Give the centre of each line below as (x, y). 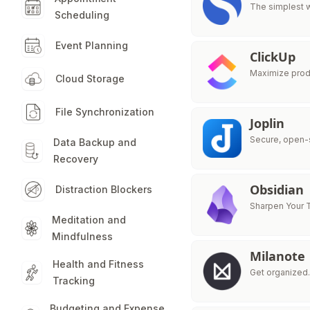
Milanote (278, 256)
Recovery (75, 159)
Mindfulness (83, 236)
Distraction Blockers (104, 189)
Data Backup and (94, 142)
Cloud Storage (90, 79)
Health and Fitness (98, 264)
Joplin (267, 123)
